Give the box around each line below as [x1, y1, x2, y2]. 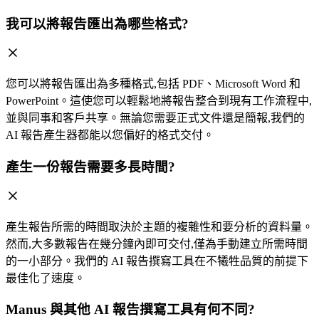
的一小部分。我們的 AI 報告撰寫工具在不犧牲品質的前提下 [6, 254, 308, 267]
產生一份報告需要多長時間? [6, 159, 175, 174]
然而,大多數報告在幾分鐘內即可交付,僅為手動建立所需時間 [6, 237, 308, 250]
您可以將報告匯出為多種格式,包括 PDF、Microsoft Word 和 [6, 78, 300, 90]
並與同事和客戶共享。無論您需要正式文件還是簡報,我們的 [6, 112, 305, 125]
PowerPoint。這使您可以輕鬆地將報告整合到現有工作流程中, [6, 95, 312, 108]
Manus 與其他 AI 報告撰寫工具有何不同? [6, 302, 255, 318]
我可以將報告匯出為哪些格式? [6, 16, 189, 32]
